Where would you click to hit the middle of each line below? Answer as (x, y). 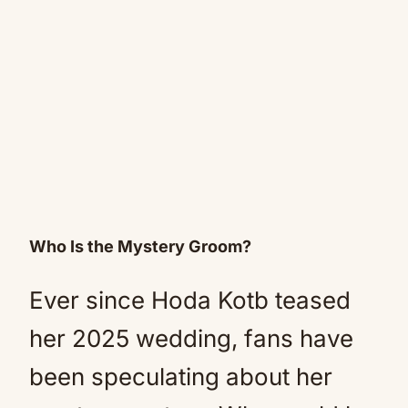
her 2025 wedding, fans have (191, 338)
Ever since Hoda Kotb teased (190, 300)
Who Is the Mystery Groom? (140, 246)
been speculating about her (181, 377)
